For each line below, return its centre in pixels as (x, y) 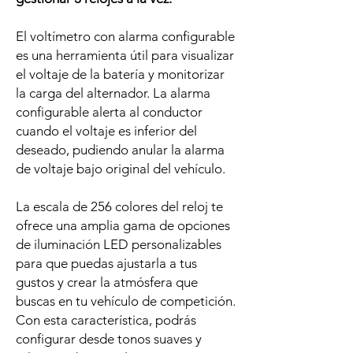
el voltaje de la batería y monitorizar (120, 74)
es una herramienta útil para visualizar (125, 55)
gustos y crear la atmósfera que (107, 282)
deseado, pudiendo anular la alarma (120, 150)
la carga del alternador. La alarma (113, 93)
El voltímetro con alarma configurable (125, 36)
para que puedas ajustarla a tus (106, 263)
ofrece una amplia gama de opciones (123, 225)
